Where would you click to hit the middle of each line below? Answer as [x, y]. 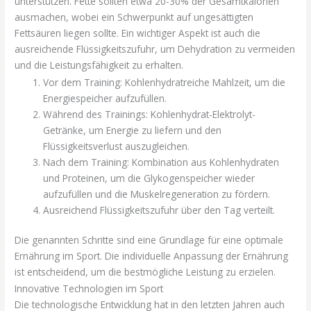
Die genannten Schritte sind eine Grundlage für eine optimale [149, 240]
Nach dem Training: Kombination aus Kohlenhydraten [161, 162]
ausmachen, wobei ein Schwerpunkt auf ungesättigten [134, 17]
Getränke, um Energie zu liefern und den [133, 130]
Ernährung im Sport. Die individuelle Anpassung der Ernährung [152, 256]
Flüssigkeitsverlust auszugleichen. [117, 146]
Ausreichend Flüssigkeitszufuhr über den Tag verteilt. [159, 210]
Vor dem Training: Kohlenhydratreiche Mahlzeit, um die [165, 82]
